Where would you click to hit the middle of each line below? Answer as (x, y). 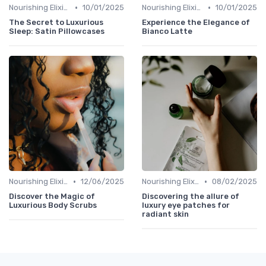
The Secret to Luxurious (56, 23)
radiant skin (165, 214)
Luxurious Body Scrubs (53, 205)
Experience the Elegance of (196, 23)
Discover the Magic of (52, 197)
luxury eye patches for (186, 205)
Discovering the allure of (191, 197)
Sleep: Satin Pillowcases (57, 31)
